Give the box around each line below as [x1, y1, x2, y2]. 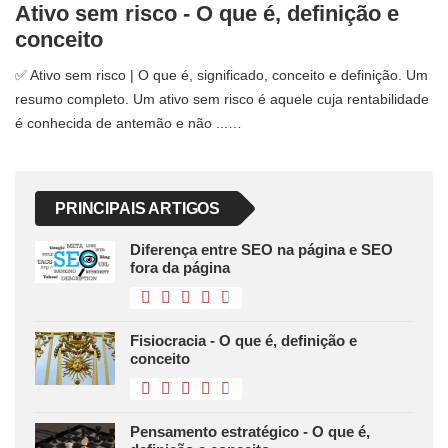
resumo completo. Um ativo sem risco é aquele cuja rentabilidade [15, 90, 429, 107]
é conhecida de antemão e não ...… [15, 114, 242, 131]
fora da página [130, 258, 230, 276]
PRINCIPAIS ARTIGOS [55, 199, 221, 217]
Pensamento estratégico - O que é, [130, 422, 370, 440]
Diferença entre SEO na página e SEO [130, 240, 393, 258]
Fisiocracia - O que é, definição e [130, 331, 357, 349]
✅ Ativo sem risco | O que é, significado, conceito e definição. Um [15, 66, 428, 83]
